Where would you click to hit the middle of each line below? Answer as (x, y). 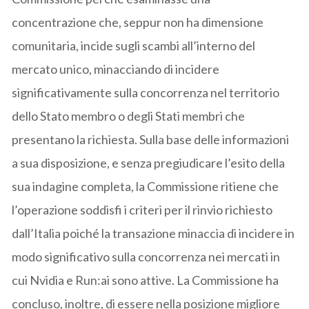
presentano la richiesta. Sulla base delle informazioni (151, 139)
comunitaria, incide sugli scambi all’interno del (134, 45)
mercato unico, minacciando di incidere (116, 69)
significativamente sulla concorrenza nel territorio (146, 92)
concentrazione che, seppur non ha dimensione (138, 22)
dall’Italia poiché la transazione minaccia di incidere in (153, 233)
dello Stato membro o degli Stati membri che (129, 116)
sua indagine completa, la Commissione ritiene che (146, 186)
